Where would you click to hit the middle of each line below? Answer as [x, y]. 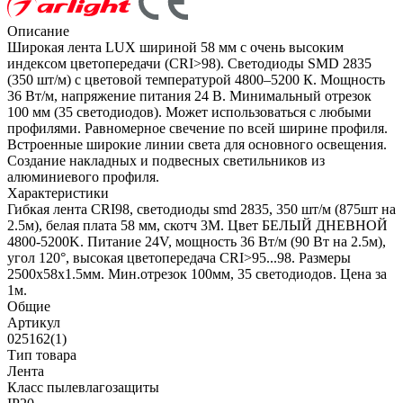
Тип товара [42, 354]
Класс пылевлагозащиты [83, 387]
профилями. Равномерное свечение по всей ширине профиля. [197, 128]
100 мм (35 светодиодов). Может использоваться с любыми [189, 112]
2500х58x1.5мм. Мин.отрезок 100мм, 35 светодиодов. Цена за [197, 273]
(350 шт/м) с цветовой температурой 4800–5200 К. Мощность [196, 79]
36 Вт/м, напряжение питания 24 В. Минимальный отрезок [189, 95]
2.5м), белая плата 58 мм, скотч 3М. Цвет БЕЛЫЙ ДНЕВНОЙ [197, 225]
